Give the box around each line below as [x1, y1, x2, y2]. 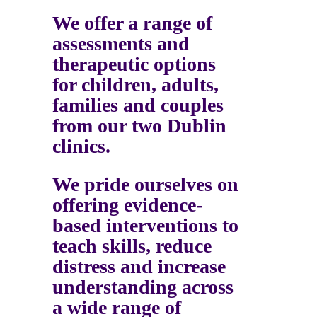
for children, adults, [52, 74, 219, 96]
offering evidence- [52, 194, 202, 216]
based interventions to [52, 214, 238, 236]
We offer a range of [52, 12, 212, 34]
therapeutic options [52, 53, 216, 75]
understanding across [52, 276, 234, 298]
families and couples [52, 94, 224, 116]
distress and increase [52, 255, 226, 277]
